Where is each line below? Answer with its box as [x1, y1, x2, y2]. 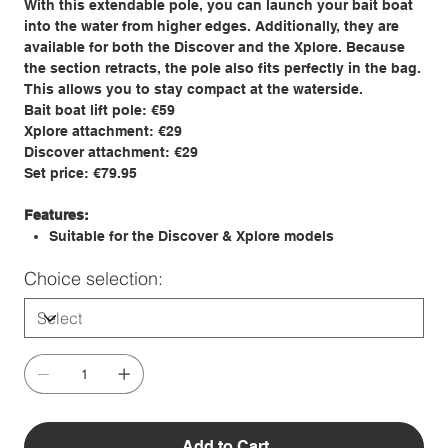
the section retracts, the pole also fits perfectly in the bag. [24, 60, 421, 77]
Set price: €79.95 [24, 165, 137, 182]
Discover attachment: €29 [24, 144, 198, 161]
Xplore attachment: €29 [24, 123, 182, 140]
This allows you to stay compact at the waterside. [24, 81, 363, 98]
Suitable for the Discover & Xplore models [49, 228, 335, 245]
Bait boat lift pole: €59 [24, 102, 175, 119]
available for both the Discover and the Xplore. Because [24, 39, 405, 56]
